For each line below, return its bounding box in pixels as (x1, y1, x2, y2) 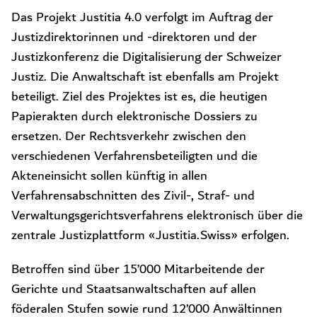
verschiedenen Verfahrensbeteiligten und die (11, 145, 258, 168)
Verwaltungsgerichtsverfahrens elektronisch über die (11, 204, 303, 227)
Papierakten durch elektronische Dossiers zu (11, 105, 258, 128)
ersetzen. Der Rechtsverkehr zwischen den (11, 125, 246, 148)
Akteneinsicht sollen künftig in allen (11, 165, 207, 188)
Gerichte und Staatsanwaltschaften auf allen (11, 278, 256, 301)
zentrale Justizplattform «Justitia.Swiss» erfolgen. (11, 224, 289, 247)
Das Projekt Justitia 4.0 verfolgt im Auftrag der (11, 6, 273, 29)
